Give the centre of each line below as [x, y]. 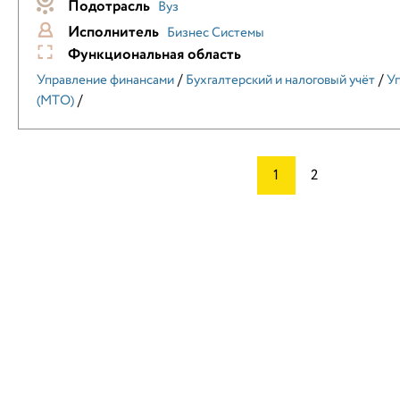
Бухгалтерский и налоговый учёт [280, 80]
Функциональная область [154, 55]
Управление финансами [105, 80]
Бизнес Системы [216, 33]
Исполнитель [113, 33]
